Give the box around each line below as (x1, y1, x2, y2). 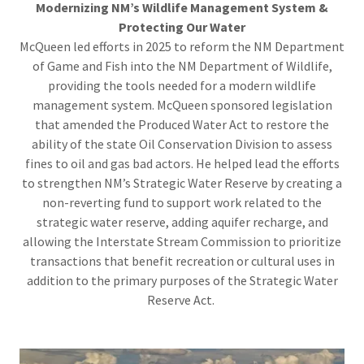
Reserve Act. (147, 291, 217, 308)
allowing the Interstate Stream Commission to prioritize (23, 232, 341, 249)
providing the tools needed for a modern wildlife (48, 76, 316, 93)
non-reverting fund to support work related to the (42, 193, 322, 210)
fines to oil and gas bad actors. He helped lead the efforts (24, 154, 340, 171)
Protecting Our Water (119, 18, 245, 35)
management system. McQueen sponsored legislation (32, 96, 332, 113)
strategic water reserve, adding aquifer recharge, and (36, 213, 328, 230)
